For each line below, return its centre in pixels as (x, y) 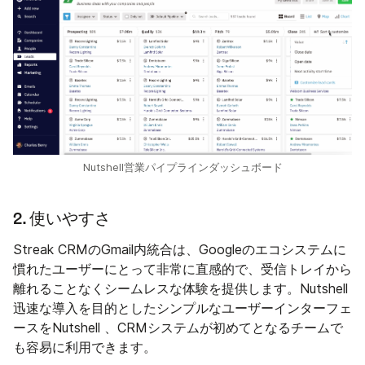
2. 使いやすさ (62, 220)
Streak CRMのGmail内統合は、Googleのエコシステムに (180, 250)
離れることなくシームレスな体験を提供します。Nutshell (180, 289)
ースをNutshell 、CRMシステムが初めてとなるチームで (178, 328)
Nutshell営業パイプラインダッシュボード (182, 167)
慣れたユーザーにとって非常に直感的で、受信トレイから (182, 270)
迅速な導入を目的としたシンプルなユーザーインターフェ (182, 309)
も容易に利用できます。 (85, 348)
